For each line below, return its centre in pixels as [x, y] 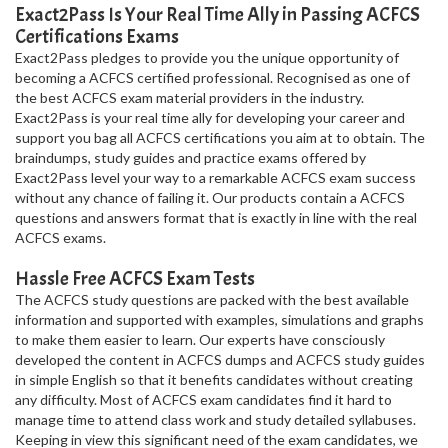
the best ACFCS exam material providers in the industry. [189, 97]
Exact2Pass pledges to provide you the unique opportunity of [207, 57]
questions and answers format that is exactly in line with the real [216, 217]
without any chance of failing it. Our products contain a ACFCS [210, 197]
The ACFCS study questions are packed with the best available [212, 299]
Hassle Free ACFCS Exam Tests [135, 278]
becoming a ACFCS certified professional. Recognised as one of [212, 77]
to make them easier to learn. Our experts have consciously [200, 339]
